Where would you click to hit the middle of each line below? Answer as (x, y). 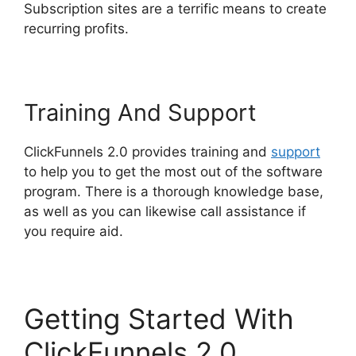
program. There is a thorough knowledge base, (174, 192)
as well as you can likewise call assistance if (165, 211)
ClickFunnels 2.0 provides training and (147, 152)
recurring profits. (76, 29)
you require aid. (74, 231)
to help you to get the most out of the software (173, 172)
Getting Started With (159, 319)
